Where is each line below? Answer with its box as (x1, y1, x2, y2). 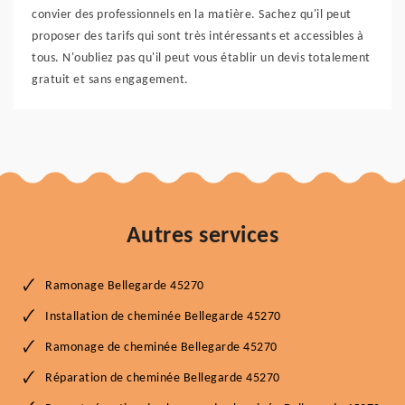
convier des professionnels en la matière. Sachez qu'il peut (32, 8, 352, 22)
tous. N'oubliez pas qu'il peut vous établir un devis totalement (32, 52, 371, 65)
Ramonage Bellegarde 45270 (45, 279, 204, 293)
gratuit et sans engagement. (32, 73, 189, 87)
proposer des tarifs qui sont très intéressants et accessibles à (32, 30, 364, 43)
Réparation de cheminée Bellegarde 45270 (45, 372, 280, 385)
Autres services (126, 224, 279, 249)
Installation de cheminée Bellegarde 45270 (45, 310, 281, 324)
